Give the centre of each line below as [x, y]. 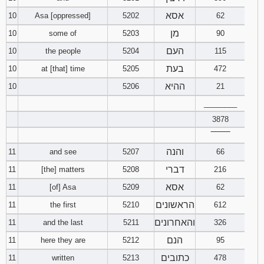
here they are [63, 240]
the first [63, 205]
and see [63, 152]
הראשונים [175, 205]
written [63, 258]
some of [63, 33]
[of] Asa [63, 187]
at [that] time [63, 69]
